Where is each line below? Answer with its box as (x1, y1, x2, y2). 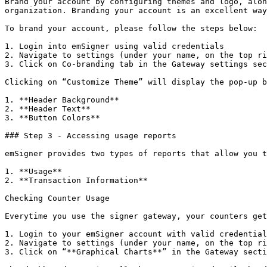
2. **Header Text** (5, 104, 91, 113)
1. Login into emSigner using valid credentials (5, 42, 224, 51)
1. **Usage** (5, 167, 62, 176)
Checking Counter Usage (5, 194, 110, 203)
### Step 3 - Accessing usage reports (5, 131, 176, 140)
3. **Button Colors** (5, 113, 100, 122)
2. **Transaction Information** (5, 176, 148, 185)
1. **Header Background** (5, 95, 119, 104)
